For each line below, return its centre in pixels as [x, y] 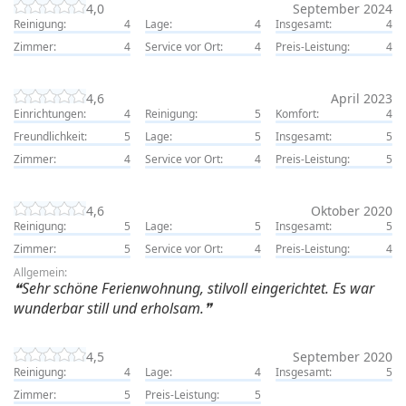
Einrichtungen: [50, 113]
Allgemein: [40, 272]
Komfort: [298, 113]
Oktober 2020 [352, 210]
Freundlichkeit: [50, 136]
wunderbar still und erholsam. [109, 308]
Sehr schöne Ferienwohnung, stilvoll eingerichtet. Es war [198, 288]
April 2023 [362, 98]
